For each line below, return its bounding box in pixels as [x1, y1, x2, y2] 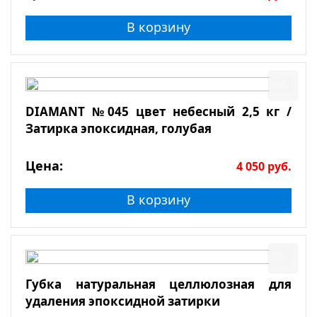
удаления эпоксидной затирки [25, 293, 220, 310]
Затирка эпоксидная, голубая [25, 120, 212, 137]
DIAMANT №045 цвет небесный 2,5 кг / [25, 103, 292, 120]
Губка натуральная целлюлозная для [25, 276, 292, 293]
